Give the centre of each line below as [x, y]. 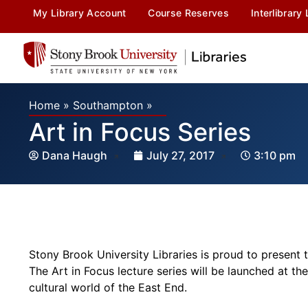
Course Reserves [188, 13]
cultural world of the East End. [108, 288]
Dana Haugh [76, 155]
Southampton [108, 105]
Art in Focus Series [140, 132]
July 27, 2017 [180, 155]
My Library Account [80, 13]
